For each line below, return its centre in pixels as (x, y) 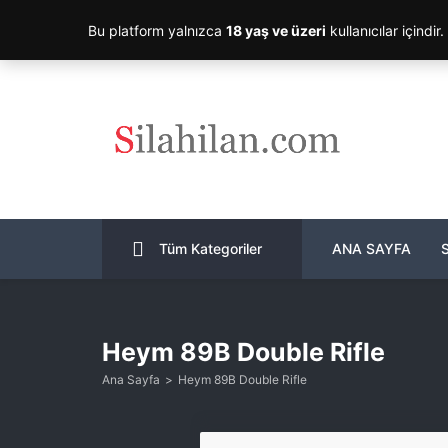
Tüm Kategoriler (210, 248)
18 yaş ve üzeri (276, 30)
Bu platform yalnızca (157, 30)
